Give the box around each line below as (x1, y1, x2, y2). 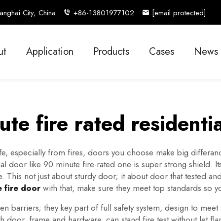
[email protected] (152, 7, 206, 18)
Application (26, 44, 74, 59)
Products (93, 44, 129, 59)
